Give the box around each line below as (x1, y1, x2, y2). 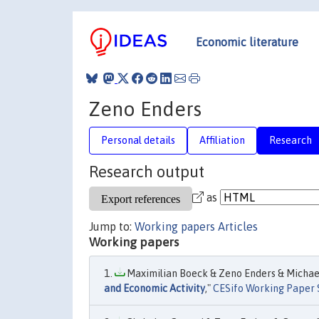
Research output (89, 162, 204, 181)
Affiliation (199, 134, 245, 146)
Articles (218, 220, 258, 233)
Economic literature (196, 35, 298, 48)
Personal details (101, 134, 175, 146)
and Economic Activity (104, 283, 205, 294)
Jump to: (89, 220, 135, 233)
